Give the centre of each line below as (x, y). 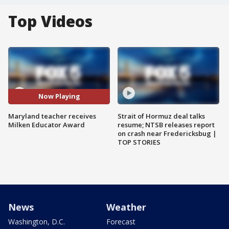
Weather (126, 207)
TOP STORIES (139, 142)
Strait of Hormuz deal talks (161, 116)
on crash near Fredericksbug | (167, 133)
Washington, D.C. (37, 221)
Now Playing (59, 96)
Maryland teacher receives (52, 116)
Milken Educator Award (47, 124)
